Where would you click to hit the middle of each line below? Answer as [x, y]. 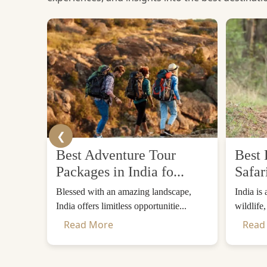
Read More [89, 225]
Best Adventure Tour [116, 155]
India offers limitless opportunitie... [121, 206]
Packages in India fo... [120, 172]
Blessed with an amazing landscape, [124, 192]
